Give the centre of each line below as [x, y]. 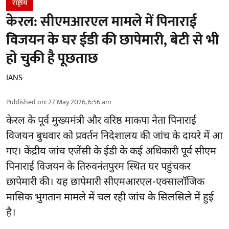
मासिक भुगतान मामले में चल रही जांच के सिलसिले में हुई [110, 198]
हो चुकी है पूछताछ [52, 59]
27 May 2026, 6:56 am [80, 102]
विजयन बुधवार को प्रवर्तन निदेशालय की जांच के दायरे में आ [114, 137]
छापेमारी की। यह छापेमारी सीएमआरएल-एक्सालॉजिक [105, 183]
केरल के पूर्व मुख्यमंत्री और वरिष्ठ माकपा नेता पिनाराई [101, 121]
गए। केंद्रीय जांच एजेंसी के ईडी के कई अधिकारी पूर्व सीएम [111, 152]
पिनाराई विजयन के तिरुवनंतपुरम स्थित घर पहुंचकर [98, 167]
